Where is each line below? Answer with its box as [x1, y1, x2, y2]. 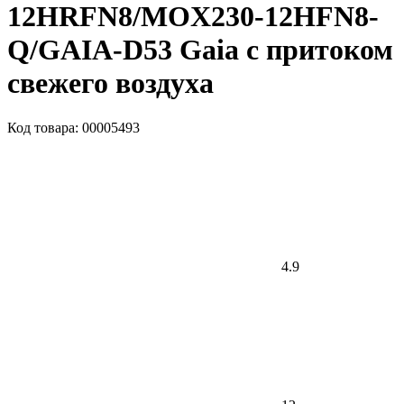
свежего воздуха [7, 67, 214, 100]
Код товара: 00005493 [7, 119, 140, 135]
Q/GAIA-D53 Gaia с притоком [7, 33, 393, 67]
